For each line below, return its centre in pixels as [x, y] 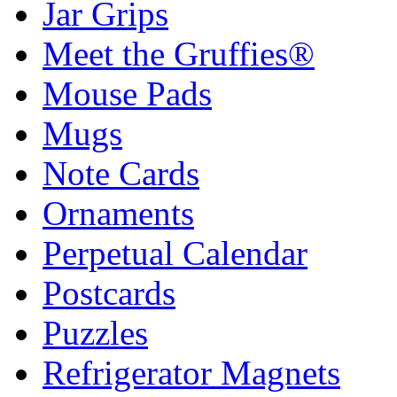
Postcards [109, 292]
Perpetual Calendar [175, 253]
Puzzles [95, 332]
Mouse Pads [127, 93]
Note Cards [121, 173]
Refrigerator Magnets [191, 372]
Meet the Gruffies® [179, 53]
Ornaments [118, 213]
